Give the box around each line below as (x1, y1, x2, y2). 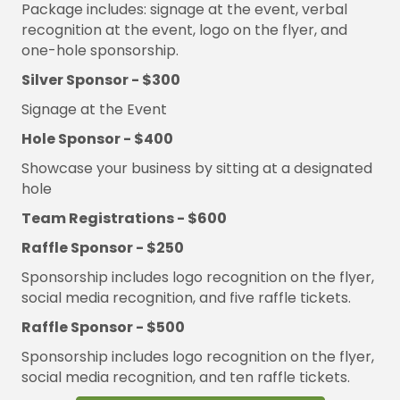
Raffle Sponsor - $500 (21, 317, 185, 338)
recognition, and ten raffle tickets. (112, 367, 350, 388)
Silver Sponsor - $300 (21, 70, 180, 91)
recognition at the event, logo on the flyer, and (21, 20, 347, 41)
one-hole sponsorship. (21, 40, 179, 62)
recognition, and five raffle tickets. (112, 287, 351, 309)
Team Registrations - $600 (21, 208, 227, 229)
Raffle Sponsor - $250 (21, 237, 187, 259)
